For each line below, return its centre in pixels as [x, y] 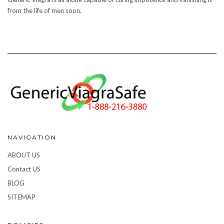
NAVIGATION [32, 137]
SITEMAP [21, 197]
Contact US [24, 169]
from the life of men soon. [44, 10]
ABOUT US [24, 155]
